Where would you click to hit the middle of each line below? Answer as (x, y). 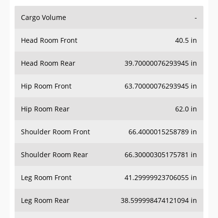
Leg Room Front (46, 178)
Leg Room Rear (45, 200)
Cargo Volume (44, 18)
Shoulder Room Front (55, 132)
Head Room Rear (48, 63)
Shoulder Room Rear (54, 155)
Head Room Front (49, 40)
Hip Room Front (46, 86)
